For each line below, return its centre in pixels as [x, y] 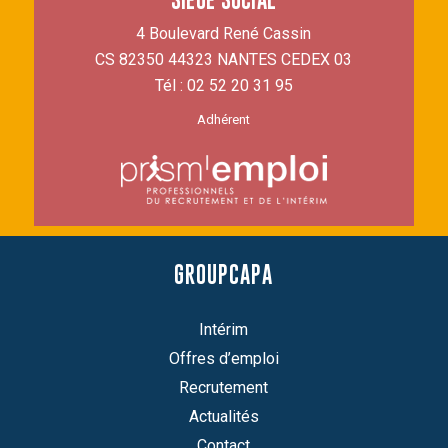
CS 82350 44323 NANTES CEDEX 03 [224, 60]
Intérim [224, 330]
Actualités [223, 417]
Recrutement [224, 388]
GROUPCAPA [224, 275]
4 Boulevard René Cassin [224, 34]
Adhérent [224, 120]
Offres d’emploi [223, 359]
